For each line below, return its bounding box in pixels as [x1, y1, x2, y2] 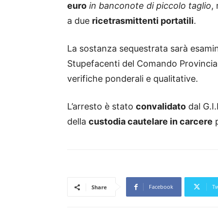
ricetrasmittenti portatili [92, 16, 194, 26]
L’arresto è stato [67, 101, 136, 112]
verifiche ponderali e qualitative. [67, 73, 198, 84]
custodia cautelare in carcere [89, 116, 213, 127]
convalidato [136, 101, 186, 112]
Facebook [149, 183, 173, 191]
